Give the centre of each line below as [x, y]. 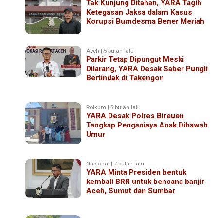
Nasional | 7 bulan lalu [115, 163]
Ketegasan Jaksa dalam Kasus [139, 12]
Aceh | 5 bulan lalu [110, 50]
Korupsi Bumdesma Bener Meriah [145, 21]
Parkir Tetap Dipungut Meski [135, 59]
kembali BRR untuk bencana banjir [145, 181]
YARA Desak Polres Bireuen [135, 116]
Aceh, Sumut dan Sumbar [131, 191]
